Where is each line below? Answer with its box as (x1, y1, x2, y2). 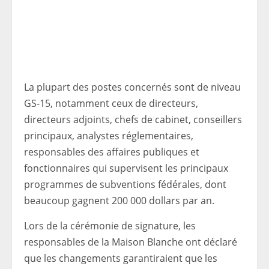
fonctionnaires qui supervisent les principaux (24, 162, 228, 175)
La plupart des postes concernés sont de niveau (24, 80, 241, 94)
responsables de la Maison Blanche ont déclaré (24, 235, 237, 249)
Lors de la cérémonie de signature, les (24, 219, 196, 233)
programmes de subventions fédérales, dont (24, 178, 226, 192)
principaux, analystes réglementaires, (24, 129, 193, 143)
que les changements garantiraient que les (24, 252, 217, 265)
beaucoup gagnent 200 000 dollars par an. (24, 194, 214, 208)
